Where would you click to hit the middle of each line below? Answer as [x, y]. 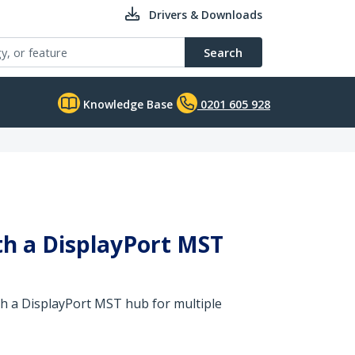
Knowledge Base [126, 104]
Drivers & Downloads [206, 15]
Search [223, 52]
